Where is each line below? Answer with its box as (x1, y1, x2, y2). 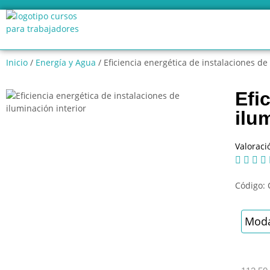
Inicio (6, 57, 28, 68)
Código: (234, 180, 268, 191)
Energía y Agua (36, 57, 96, 68)
